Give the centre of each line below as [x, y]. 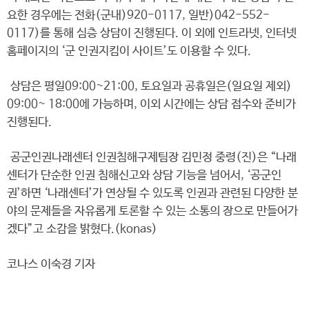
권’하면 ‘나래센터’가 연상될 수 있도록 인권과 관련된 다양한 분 [152, 193]
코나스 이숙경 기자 [51, 265]
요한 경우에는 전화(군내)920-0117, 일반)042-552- [138, 16]
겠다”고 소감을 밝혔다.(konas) [82, 229]
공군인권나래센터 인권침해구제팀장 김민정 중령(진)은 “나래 [152, 158]
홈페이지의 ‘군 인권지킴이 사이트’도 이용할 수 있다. [129, 51]
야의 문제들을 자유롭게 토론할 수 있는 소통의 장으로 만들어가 [152, 211]
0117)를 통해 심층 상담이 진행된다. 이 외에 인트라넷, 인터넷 [152, 33]
